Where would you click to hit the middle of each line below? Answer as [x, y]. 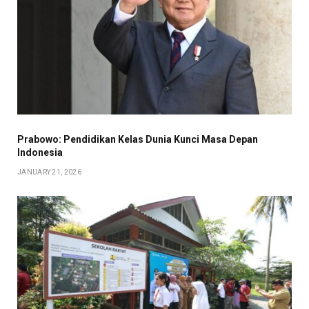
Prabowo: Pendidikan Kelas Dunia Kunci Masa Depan [138, 139]
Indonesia [40, 152]
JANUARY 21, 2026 [49, 172]
